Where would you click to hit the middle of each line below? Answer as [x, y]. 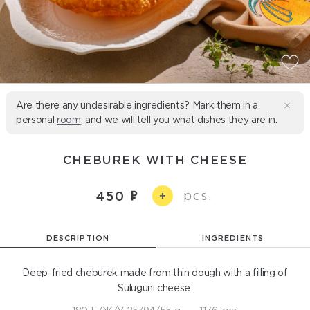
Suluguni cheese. [155, 288]
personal [36, 120]
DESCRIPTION [78, 238]
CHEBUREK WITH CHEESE [155, 159]
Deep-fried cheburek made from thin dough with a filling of [155, 273]
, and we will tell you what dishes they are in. [179, 120]
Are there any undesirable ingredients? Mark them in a [137, 105]
